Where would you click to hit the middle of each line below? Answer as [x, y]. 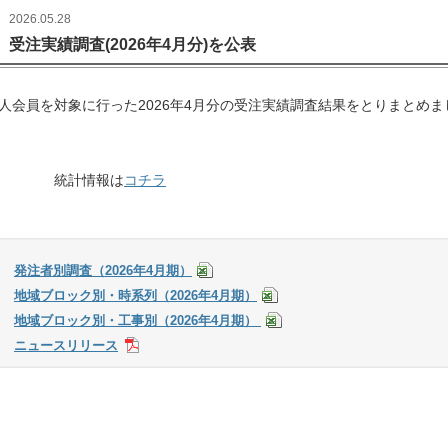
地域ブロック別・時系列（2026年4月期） [135, 295]
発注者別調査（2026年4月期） [103, 270]
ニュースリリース [66, 345]
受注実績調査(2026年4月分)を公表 [132, 44]
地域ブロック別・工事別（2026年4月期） [137, 320]
